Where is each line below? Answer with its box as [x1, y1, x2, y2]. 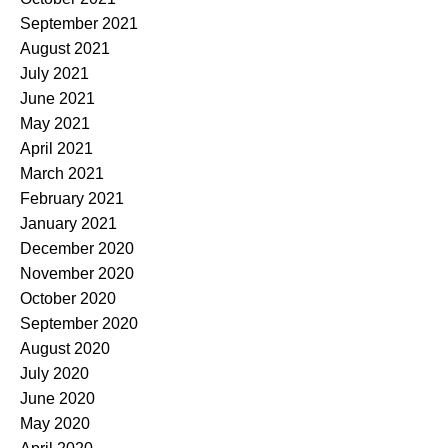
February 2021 [20, 190, 124, 208]
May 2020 [20, 415, 90, 433]
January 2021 [20, 215, 117, 233]
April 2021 [20, 140, 93, 158]
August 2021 [20, 40, 110, 58]
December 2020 [20, 240, 134, 258]
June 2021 [20, 90, 95, 108]
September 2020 [20, 315, 138, 333]
